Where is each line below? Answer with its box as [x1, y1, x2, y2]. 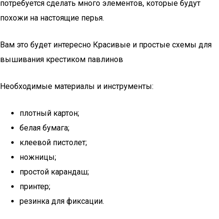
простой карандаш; [20, 167, 89, 176]
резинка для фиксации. [20, 197, 104, 206]
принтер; [20, 182, 50, 191]
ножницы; [20, 153, 56, 162]
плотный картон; [20, 109, 79, 118]
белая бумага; [20, 123, 69, 132]
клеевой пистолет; [20, 138, 87, 147]
